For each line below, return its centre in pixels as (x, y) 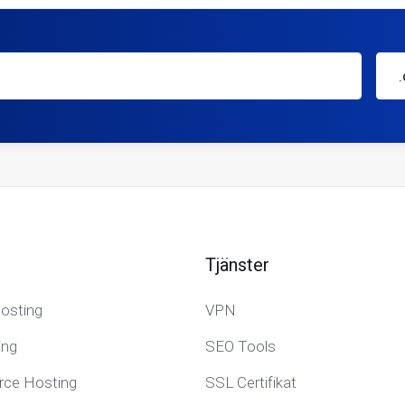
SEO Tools (240, 346)
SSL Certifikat (250, 382)
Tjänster (237, 265)
